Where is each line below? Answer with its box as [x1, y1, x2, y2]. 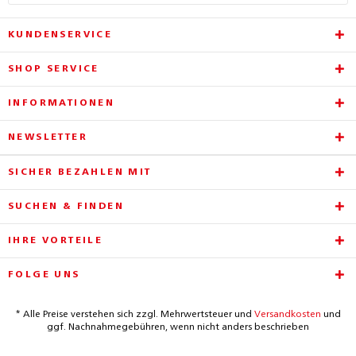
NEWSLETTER [8, 133, 87, 142]
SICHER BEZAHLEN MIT [8, 168, 152, 177]
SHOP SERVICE [8, 64, 99, 74]
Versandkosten [253, 310, 321, 320]
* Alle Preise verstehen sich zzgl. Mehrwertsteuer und [15, 310, 254, 320]
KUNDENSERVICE [8, 30, 113, 40]
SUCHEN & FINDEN [8, 202, 124, 211]
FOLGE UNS [8, 270, 80, 280]
